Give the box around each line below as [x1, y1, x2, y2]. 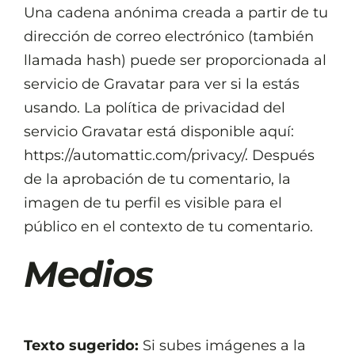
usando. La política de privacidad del [24, 99, 285, 116]
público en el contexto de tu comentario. [24, 218, 313, 235]
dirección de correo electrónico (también [24, 28, 314, 45]
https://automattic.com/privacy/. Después [24, 147, 315, 164]
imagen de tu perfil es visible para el [24, 194, 282, 212]
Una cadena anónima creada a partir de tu [24, 4, 328, 21]
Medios [24, 252, 154, 296]
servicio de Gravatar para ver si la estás [24, 75, 300, 93]
